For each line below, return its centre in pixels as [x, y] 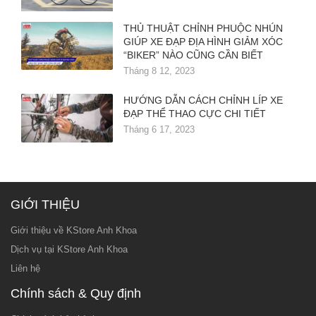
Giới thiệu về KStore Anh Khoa [74, 231]
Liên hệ [25, 269]
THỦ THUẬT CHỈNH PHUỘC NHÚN [203, 29]
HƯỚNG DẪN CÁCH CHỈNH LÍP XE [203, 101]
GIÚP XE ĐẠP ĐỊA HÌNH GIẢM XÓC [203, 42]
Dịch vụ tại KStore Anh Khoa [69, 250]
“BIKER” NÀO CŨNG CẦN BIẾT [193, 55]
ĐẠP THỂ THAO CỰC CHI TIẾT [195, 114]
